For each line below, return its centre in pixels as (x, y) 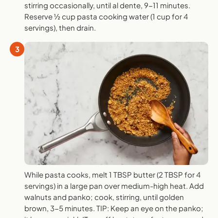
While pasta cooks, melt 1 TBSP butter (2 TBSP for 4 (112, 174)
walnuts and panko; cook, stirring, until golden (104, 197)
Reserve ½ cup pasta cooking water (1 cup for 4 (106, 17)
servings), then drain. (60, 28)
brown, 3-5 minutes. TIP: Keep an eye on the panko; (114, 208)
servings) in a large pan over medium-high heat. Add (114, 185)
